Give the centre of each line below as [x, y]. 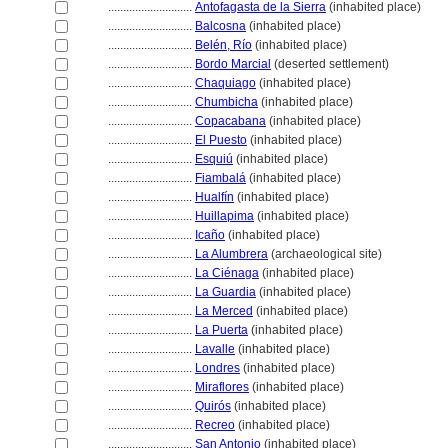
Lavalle [215, 349]
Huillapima [224, 216]
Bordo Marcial [233, 64]
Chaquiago [225, 83]
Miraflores [222, 387]
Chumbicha [226, 102]
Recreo [215, 425]
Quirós [213, 406]
